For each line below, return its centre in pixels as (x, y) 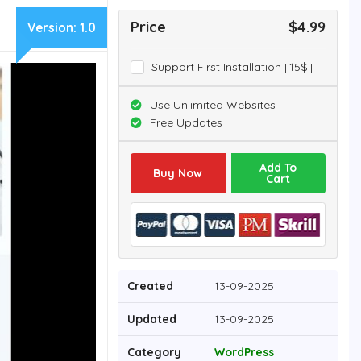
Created (150, 286)
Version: (54, 28)
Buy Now (178, 174)
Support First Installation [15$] (232, 67)
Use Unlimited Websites (213, 105)
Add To (278, 168)
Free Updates (187, 123)
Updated (152, 320)
